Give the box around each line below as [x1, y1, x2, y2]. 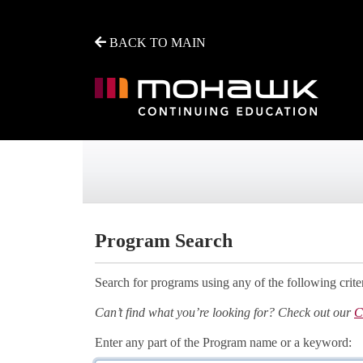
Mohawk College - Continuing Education [82, 173, 325, 190]
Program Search [95, 230, 233, 252]
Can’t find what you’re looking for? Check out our [95, 305, 354, 320]
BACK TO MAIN [106, 35, 206, 49]
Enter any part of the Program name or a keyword [95, 335, 348, 350]
